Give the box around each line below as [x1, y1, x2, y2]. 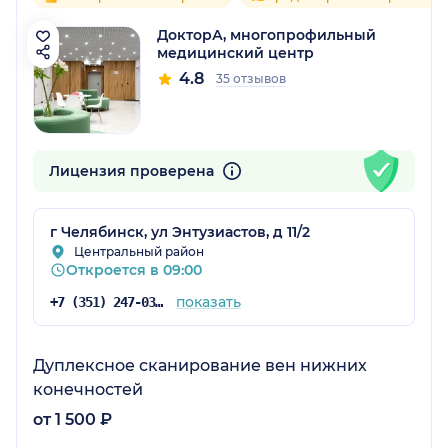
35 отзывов [216, 70, 286, 86]
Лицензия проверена [49, 161, 218, 180]
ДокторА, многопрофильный [157, 25, 376, 44]
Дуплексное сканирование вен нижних [33, 355, 367, 375]
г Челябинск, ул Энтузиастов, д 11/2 [50, 222, 310, 241]
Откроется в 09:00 [66, 260, 202, 279]
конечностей [33, 379, 143, 399]
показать [175, 292, 241, 311]
